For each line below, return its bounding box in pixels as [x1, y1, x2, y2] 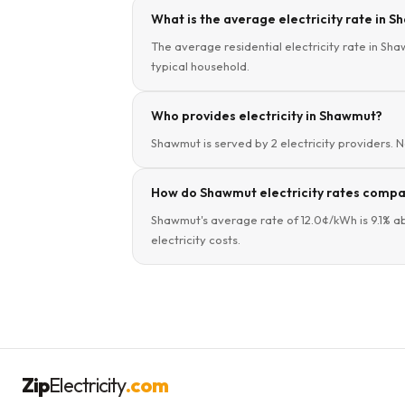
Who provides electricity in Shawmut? [151, 108, 382, 124]
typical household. [151, 59, 250, 73]
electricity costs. [151, 232, 240, 247]
